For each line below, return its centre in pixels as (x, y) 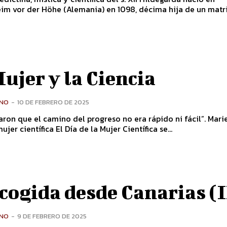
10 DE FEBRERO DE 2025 (53, 102)
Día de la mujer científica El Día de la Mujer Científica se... (114, 128)
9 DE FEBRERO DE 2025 (52, 216)
